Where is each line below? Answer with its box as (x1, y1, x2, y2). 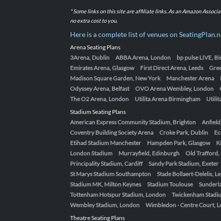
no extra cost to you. (70, 17, 117, 24)
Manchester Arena (166, 74, 214, 82)
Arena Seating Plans (70, 43, 120, 51)
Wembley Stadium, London (70, 201, 140, 209)
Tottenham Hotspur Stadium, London (70, 191, 166, 198)
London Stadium (70, 149, 112, 157)
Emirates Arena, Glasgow (70, 64, 134, 72)
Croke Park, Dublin (159, 129, 208, 136)
